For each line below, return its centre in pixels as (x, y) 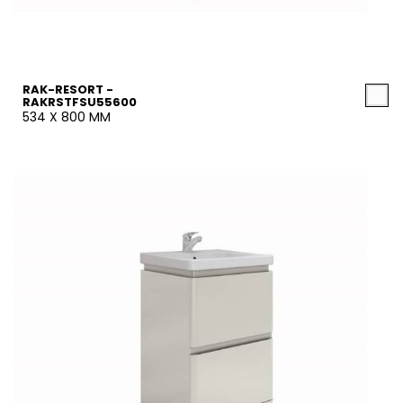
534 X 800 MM (67, 117)
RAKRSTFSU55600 (80, 102)
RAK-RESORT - (68, 90)
